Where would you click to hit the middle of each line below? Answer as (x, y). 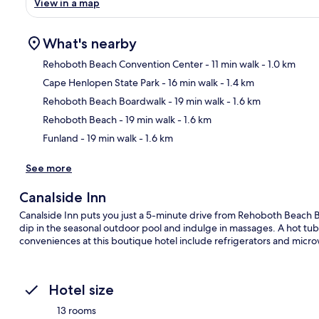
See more (49, 168)
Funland (61, 138)
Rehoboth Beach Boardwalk (104, 101)
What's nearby (90, 43)
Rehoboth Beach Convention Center (123, 64)
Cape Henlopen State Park (101, 82)
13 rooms (77, 310)
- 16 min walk (189, 82)
